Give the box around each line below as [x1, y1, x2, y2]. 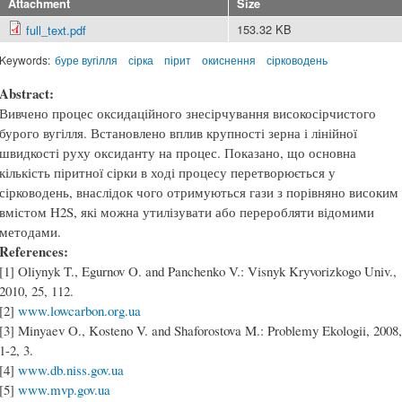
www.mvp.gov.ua [18, 380, 110, 399]
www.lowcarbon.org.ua [18, 301, 141, 320]
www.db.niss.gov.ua [18, 361, 124, 380]
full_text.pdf [26, 21, 86, 39]
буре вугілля [55, 51, 118, 67]
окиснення [201, 51, 256, 67]
